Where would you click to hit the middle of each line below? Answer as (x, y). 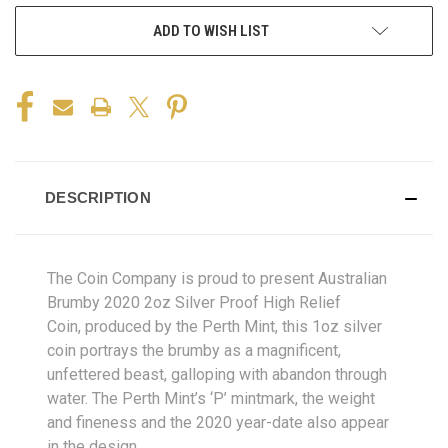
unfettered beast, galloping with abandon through (217, 374)
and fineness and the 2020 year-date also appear (218, 422)
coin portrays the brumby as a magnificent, (194, 350)
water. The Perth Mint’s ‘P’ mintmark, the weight (211, 398)
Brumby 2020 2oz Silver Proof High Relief (194, 302)
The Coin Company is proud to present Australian (217, 278)
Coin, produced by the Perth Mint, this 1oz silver (214, 326)
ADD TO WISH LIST (211, 30)
